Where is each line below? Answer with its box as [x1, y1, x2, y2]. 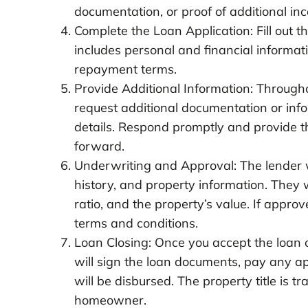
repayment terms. [74, 61, 177, 78]
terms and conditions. [74, 215, 198, 232]
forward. [74, 138, 124, 155]
